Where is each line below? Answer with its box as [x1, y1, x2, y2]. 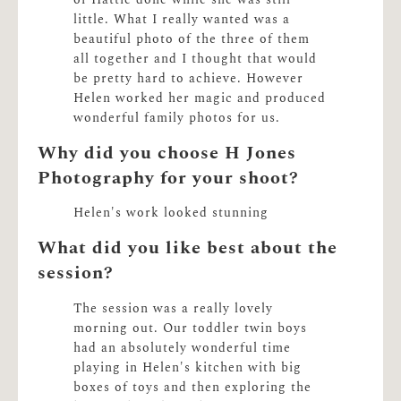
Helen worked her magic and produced [73, 89, 327, 109]
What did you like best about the [38, 235, 338, 262]
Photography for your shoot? [38, 165, 300, 192]
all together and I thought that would [73, 49, 318, 70]
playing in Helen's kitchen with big [73, 357, 303, 378]
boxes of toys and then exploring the [73, 377, 312, 397]
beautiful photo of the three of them [73, 30, 311, 50]
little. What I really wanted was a [73, 10, 291, 30]
